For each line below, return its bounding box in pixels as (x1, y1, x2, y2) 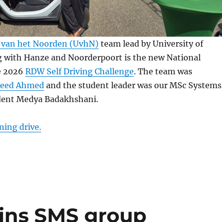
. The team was (133, 66, 192, 76)
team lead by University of (98, 38, 203, 49)
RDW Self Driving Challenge (25, 66, 134, 76)
